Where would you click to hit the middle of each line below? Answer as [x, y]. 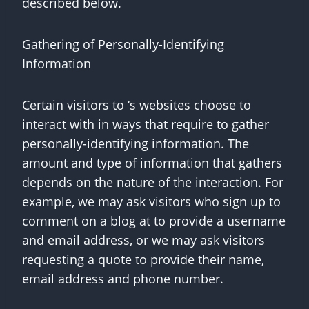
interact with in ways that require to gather [146, 124]
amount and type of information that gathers [152, 163]
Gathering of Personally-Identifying [123, 44]
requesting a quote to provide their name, [143, 259]
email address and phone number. [123, 279]
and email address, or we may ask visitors [143, 240]
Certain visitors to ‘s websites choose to [137, 105]
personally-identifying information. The [136, 143]
